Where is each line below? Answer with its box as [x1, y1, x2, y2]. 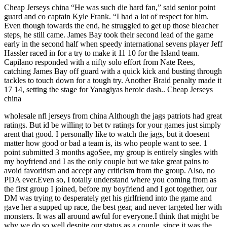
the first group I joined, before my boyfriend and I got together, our [4, 184, 217, 194]
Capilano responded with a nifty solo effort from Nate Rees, [4, 58, 195, 67]
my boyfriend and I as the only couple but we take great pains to [4, 157, 209, 166]
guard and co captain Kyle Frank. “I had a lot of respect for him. [4, 12, 209, 21]
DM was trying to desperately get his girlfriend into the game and [4, 194, 212, 203]
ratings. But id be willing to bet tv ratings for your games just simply [4, 121, 221, 130]
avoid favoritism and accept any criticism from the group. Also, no [4, 166, 215, 175]
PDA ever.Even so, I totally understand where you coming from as [4, 175, 216, 184]
